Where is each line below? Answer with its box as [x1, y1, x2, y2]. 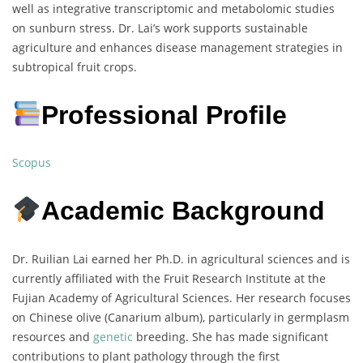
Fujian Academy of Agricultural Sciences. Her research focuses [12, 289, 351, 305]
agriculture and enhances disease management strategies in [12, 40, 343, 56]
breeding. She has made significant [133, 328, 328, 344]
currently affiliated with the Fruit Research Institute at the [12, 270, 326, 286]
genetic [93, 328, 133, 344]
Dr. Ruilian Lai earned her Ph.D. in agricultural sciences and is [12, 250, 350, 267]
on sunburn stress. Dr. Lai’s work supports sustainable [12, 20, 308, 36]
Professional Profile [41, 100, 288, 130]
